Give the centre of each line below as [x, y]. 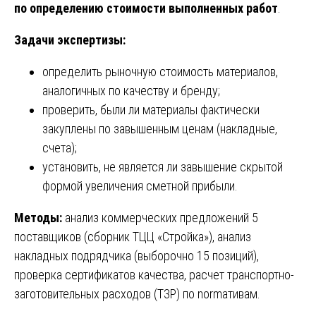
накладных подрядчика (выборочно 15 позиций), [136, 255]
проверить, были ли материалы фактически [151, 109]
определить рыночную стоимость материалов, [160, 71]
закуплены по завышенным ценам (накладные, [160, 128]
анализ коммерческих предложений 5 [160, 217]
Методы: [38, 217]
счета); [60, 147]
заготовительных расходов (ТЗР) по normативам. [137, 293]
